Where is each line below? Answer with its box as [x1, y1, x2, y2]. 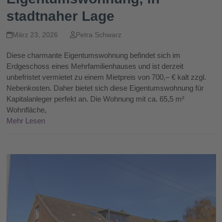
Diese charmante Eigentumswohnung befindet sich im [6, 51, 180, 59]
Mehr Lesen [6, 116, 45, 125]
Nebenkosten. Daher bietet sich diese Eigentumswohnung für [6, 83, 204, 92]
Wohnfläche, [6, 105, 47, 114]
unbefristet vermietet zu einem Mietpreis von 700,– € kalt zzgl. [6, 72, 206, 81]
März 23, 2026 [12, 30, 58, 39]
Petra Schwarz [76, 30, 121, 39]
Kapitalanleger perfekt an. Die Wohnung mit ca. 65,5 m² [6, 94, 184, 103]
